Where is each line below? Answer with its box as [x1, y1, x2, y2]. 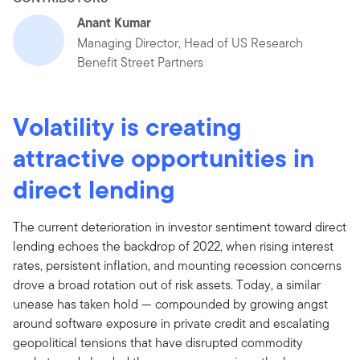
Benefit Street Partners [77, 52, 203, 72]
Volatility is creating [13, 107, 242, 145]
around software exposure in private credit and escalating [13, 313, 329, 333]
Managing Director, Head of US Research [77, 33, 303, 52]
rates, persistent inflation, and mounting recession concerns [13, 256, 342, 275]
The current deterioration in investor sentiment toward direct [13, 217, 346, 236]
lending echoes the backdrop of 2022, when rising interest [13, 236, 333, 256]
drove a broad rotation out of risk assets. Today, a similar [13, 275, 321, 294]
